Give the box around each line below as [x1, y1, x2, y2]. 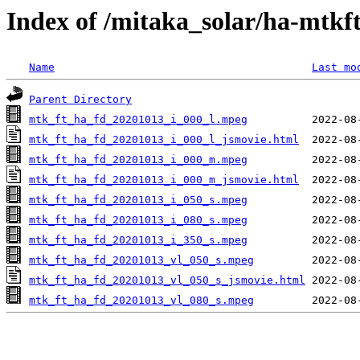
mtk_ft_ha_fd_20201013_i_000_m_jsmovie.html [29, 174, 299, 186]
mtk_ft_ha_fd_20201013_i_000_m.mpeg [29, 153, 247, 166]
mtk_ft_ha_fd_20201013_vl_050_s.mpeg [29, 254, 254, 267]
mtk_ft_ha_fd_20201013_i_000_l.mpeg [29, 113, 247, 126]
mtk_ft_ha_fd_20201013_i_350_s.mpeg [29, 234, 247, 247]
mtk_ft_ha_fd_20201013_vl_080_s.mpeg [29, 294, 254, 307]
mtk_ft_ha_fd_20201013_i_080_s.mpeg [29, 214, 247, 227]
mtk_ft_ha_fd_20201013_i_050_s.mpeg [29, 194, 247, 207]
